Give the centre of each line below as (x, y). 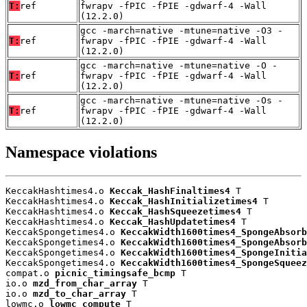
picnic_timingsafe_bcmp (115, 273)
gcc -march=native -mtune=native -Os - (182, 100)
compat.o (30, 273)
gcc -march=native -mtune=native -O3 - (182, 30)
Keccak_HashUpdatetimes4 (173, 221)
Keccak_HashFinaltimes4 (170, 191)
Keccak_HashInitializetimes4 (184, 201)
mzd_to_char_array (79, 293)
